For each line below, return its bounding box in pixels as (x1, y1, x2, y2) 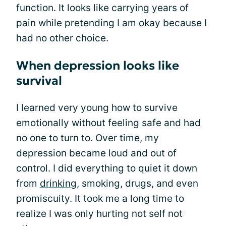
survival (16, 73, 62, 88)
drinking (40, 178, 77, 189)
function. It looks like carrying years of (16, 2, 189, 14)
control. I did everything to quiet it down (16, 162, 197, 174)
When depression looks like (16, 58, 179, 73)
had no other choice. (16, 32, 108, 44)
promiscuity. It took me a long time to (16, 193, 184, 204)
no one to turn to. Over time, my (16, 132, 159, 144)
